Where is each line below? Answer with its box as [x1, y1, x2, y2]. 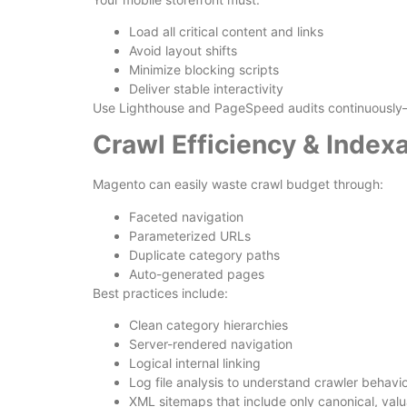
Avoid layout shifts [129, 43, 237, 59]
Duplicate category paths [129, 246, 280, 263]
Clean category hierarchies [129, 317, 288, 333]
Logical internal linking [129, 355, 261, 372]
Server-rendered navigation [129, 336, 293, 352]
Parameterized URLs [129, 227, 251, 243]
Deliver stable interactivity [129, 81, 283, 97]
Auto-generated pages [129, 265, 264, 282]
